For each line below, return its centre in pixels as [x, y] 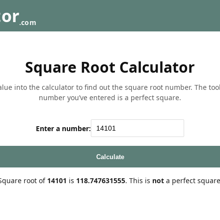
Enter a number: [63, 128]
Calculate [110, 157]
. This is [138, 180]
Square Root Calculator [110, 67]
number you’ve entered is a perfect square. [110, 97]
